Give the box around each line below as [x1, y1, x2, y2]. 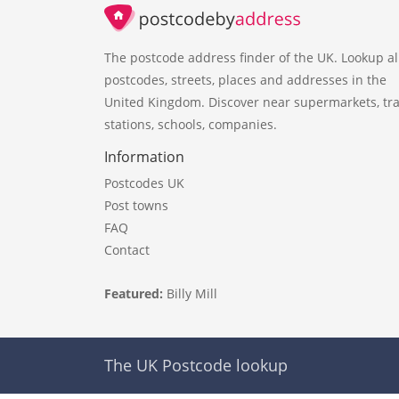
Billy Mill [167, 284, 217, 302]
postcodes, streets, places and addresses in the [104, 70, 387, 88]
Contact [104, 240, 150, 258]
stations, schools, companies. [104, 115, 277, 133]
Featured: [104, 284, 167, 302]
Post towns [104, 196, 168, 214]
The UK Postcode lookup [104, 354, 288, 376]
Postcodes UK [104, 174, 184, 191]
